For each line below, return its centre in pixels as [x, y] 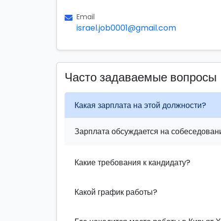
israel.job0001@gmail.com [126, 28]
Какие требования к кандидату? [132, 162]
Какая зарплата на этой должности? [140, 105]
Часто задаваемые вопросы [141, 77]
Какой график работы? [116, 192]
